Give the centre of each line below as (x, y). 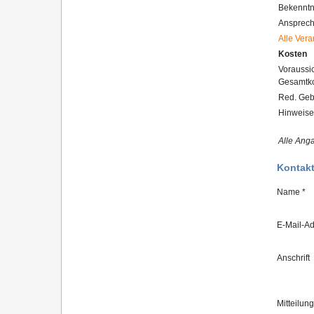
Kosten (293, 54)
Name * (291, 192)
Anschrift (293, 258)
